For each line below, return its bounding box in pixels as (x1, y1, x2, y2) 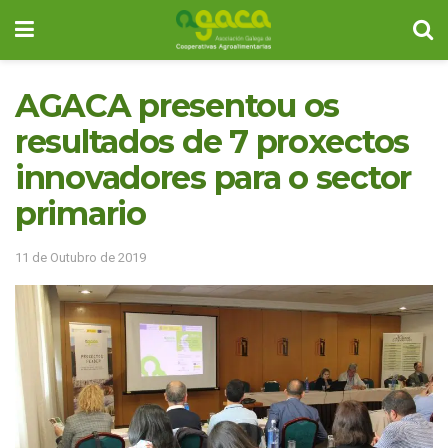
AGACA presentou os (15, 86, 339, 125)
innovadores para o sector (15, 158, 411, 197)
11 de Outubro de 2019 (15, 249, 146, 265)
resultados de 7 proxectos (15, 122, 409, 161)
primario (15, 194, 146, 233)
